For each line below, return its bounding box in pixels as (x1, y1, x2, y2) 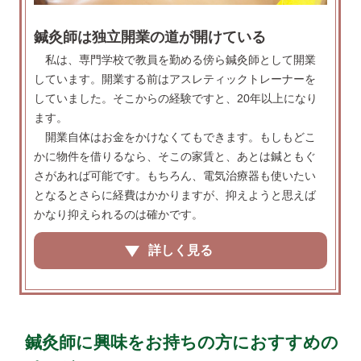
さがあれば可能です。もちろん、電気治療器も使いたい (34, 169, 317, 183)
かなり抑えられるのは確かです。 (34, 208, 204, 222)
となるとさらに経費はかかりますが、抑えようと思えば (34, 189, 317, 202)
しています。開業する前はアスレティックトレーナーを (34, 73, 317, 86)
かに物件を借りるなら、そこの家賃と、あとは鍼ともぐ (34, 150, 317, 164)
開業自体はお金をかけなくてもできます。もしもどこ (45, 131, 317, 144)
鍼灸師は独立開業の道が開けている (34, 29, 267, 46)
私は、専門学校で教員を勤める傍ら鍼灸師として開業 (45, 53, 317, 67)
